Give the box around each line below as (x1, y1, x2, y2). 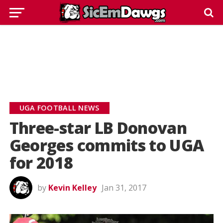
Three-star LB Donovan (9, 117, 187, 138)
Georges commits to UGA (9, 134, 204, 156)
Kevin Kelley (48, 182, 97, 193)
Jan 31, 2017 (101, 182, 146, 193)
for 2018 (9, 152, 73, 173)
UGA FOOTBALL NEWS (19, 103, 100, 112)
